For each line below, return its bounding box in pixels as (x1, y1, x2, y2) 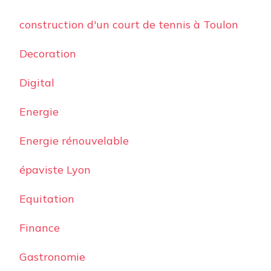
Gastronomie (19, 250, 85, 264)
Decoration (19, 47, 76, 61)
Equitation (19, 192, 74, 206)
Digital (19, 76, 54, 90)
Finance (19, 221, 60, 235)
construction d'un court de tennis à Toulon (19, 18, 238, 32)
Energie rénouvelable (19, 134, 129, 148)
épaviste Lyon (19, 163, 91, 177)
